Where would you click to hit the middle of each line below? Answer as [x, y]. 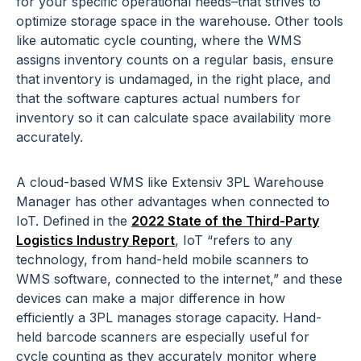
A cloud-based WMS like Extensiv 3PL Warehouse [170, 183]
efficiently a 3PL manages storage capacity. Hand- [169, 318]
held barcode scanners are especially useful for [163, 337]
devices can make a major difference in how [151, 299]
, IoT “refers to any [234, 241]
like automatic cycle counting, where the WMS [159, 41]
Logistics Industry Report [95, 241]
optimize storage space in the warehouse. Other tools [180, 21]
